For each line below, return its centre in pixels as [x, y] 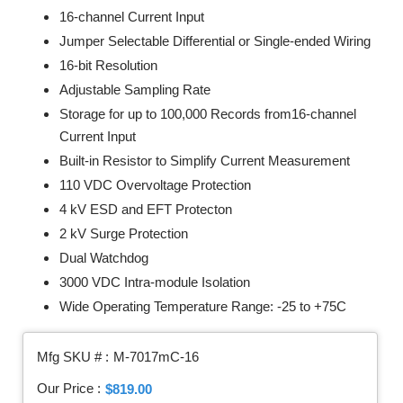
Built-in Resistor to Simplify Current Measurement [205, 161]
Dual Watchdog [104, 258]
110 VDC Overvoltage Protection [155, 185]
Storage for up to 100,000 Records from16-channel [208, 114]
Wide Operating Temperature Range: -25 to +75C [203, 306]
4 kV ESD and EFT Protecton [146, 209]
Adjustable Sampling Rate [135, 90]
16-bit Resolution [108, 65]
